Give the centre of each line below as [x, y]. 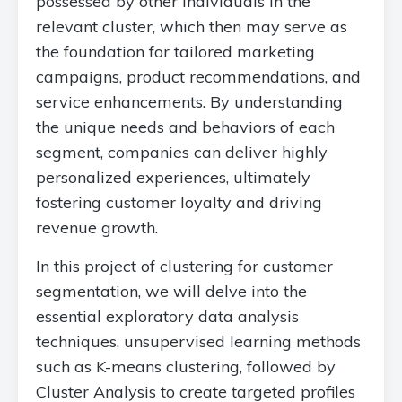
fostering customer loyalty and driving [179, 202]
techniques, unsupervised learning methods [198, 341]
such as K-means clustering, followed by [186, 367]
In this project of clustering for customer [184, 266]
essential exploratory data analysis [167, 316]
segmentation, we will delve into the [171, 291]
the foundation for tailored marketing [175, 52]
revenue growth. [97, 227]
